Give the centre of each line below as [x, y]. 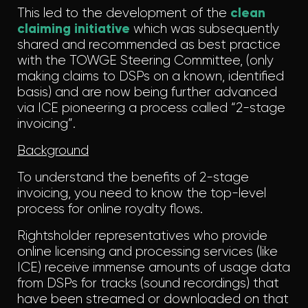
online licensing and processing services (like [147, 252]
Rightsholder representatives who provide [142, 236]
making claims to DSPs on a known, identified [151, 76]
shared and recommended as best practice [149, 45]
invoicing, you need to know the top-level [142, 193]
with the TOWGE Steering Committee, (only [145, 60]
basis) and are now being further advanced [147, 92]
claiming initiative [74, 29]
